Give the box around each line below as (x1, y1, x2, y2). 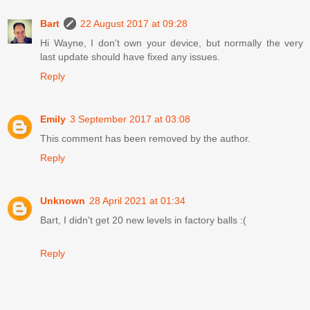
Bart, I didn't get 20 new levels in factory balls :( (40, 214, 246, 226)
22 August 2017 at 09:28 (80, 17, 188, 29)
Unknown (40, 194, 85, 206)
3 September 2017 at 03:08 (70, 113, 190, 125)
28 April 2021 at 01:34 (89, 194, 185, 206)
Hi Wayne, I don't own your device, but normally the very (40, 37, 303, 48)
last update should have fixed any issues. (40, 51, 220, 62)
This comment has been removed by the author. (40, 132, 250, 144)
